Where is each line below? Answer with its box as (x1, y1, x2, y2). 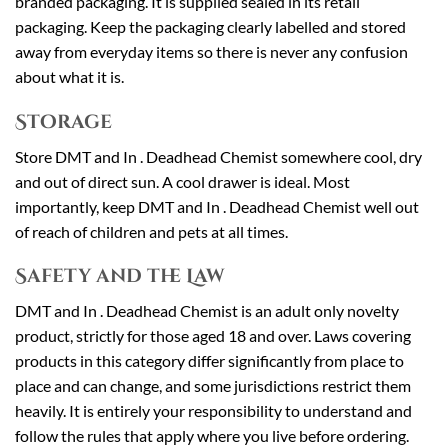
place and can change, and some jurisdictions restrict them (15, 375, 411, 395)
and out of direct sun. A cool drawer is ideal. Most (15, 171, 350, 191)
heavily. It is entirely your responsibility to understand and (15, 400, 412, 420)
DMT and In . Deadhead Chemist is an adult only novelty (15, 300, 399, 320)
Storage (15, 108, 112, 135)
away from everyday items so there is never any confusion (15, 42, 408, 62)
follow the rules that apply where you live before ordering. (15, 425, 409, 445)
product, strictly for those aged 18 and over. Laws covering (15, 325, 411, 345)
